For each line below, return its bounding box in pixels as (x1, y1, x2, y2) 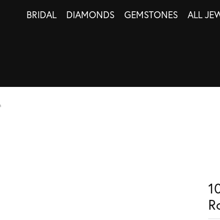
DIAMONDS (66, 8, 114, 21)
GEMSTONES (124, 8, 178, 21)
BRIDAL (27, 8, 56, 21)
